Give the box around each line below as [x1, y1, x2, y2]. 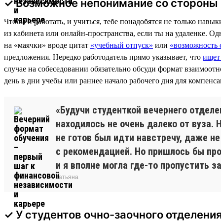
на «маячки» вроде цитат [4, 40, 90, 49]
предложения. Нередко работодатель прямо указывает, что [4, 52, 203, 61]
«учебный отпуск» [90, 40, 153, 49]
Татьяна [56, 173, 78, 181]
